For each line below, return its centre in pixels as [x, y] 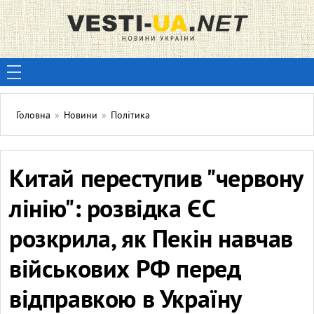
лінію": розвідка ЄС [112, 211]
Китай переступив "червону [156, 181]
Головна [33, 116]
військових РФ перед [125, 271]
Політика [130, 116]
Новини [81, 116]
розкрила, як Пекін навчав [151, 241]
